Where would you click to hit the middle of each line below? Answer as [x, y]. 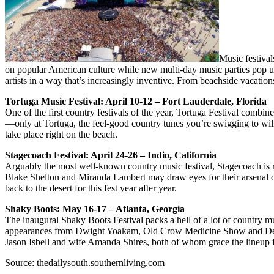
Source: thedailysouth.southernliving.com [85, 262]
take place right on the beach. [61, 134]
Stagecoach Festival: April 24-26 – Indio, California [111, 155]
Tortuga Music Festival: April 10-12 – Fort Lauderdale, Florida [136, 101]
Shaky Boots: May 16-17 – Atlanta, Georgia [95, 209]
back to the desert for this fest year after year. [91, 188]
